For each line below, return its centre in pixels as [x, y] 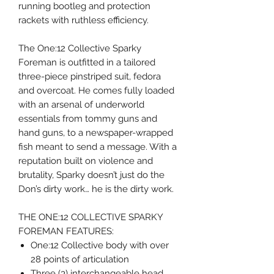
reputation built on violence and [86, 161]
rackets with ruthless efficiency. [83, 20]
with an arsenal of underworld [81, 105]
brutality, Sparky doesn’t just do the [91, 175]
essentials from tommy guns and [88, 119]
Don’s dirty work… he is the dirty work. [96, 189]
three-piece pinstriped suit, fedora [90, 77]
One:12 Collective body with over [100, 246]
